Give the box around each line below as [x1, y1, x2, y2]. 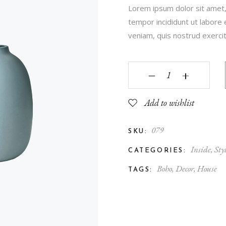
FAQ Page [20, 24, 53, 35]
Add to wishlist [144, 97, 194, 108]
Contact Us [20, 6, 55, 17]
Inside [190, 144, 211, 155]
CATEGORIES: [128, 147, 187, 154]
